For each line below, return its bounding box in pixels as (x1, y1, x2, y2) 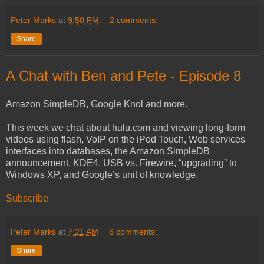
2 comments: (110, 15, 159, 25)
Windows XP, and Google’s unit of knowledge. (6, 169, 198, 180)
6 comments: (109, 226, 158, 236)
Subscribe (6, 193, 48, 203)
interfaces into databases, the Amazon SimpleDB (6, 146, 210, 156)
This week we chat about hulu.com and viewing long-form (6, 122, 245, 133)
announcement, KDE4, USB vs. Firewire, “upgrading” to (6, 157, 237, 168)
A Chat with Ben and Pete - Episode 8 (6, 67, 241, 84)
